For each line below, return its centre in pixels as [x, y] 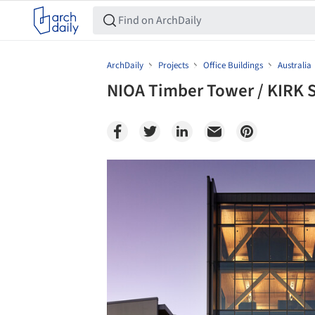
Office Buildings [233, 65]
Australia [295, 65]
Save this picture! [92, 173]
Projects [173, 65]
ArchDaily [125, 65]
